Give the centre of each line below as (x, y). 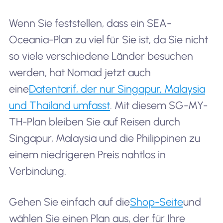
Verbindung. (37, 171)
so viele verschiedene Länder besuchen (101, 56)
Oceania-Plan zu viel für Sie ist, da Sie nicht (108, 40)
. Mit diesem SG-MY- (159, 106)
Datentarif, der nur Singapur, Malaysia (117, 89)
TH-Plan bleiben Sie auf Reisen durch (94, 122)
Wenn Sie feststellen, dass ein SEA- (90, 23)
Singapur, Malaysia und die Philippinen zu (104, 138)
